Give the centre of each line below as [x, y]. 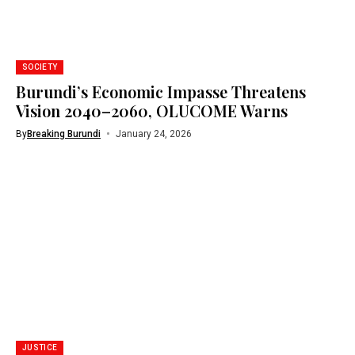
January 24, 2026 [153, 134]
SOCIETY [40, 67]
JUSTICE [40, 347]
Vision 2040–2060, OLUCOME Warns [152, 110]
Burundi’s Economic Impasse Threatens [161, 91]
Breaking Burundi [64, 134]
